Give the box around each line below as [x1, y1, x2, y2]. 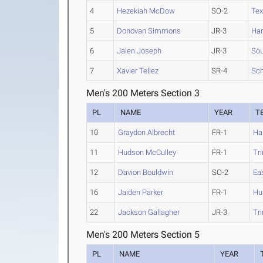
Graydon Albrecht [118, 128, 176, 137]
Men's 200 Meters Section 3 [86, 87, 200, 99]
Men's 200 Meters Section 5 [86, 229, 200, 240]
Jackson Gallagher [118, 208, 180, 217]
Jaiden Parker [118, 188, 164, 197]
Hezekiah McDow [117, 6, 176, 15]
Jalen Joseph [117, 46, 162, 55]
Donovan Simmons [117, 26, 181, 35]
